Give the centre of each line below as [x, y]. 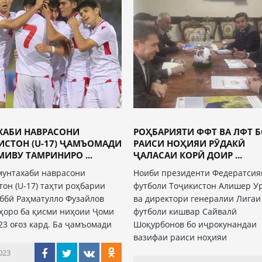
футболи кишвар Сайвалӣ [185, 211]
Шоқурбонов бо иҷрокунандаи [195, 224]
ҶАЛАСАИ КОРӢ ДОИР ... [188, 155]
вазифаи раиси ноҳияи [180, 237]
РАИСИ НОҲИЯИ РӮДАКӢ [189, 143]
